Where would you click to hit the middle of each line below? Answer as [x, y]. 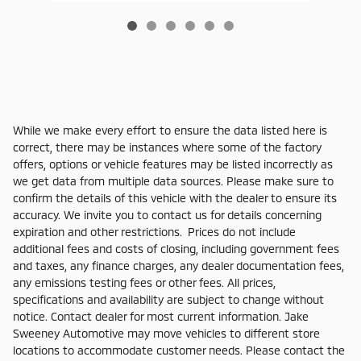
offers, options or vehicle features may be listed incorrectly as [173, 164]
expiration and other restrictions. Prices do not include [154, 231]
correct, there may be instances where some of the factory [167, 147]
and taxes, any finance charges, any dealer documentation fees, [178, 265]
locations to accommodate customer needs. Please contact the [179, 350]
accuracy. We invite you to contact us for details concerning [167, 214]
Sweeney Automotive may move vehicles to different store [166, 333]
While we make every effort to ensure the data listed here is [170, 130]
